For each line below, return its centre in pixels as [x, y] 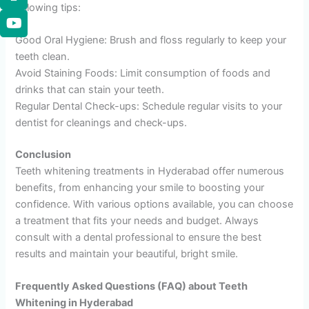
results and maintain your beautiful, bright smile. [127, 253]
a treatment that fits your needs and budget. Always [137, 220]
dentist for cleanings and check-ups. [101, 122]
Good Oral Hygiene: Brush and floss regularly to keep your [151, 40]
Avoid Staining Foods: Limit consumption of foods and [143, 73]
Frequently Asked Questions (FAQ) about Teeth [132, 287]
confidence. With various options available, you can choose [154, 204]
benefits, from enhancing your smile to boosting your [140, 187]
